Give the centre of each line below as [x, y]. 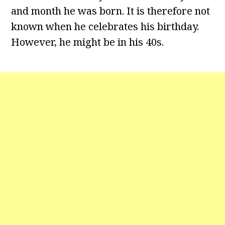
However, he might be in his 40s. [88, 42]
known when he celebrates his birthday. [105, 27]
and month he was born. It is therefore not [111, 11]
